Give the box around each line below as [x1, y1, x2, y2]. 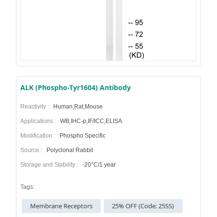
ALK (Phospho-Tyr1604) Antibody [20, 82, 131, 92]
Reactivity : [20, 103, 52, 110]
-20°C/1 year [80, 161, 116, 168]
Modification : [20, 132, 58, 139]
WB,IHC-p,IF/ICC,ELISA [58, 117, 122, 124]
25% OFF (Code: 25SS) [108, 201, 179, 210]
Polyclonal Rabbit [45, 146, 93, 154]
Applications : [20, 117, 59, 124]
